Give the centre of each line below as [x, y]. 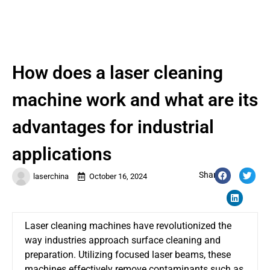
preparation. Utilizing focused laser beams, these [128, 254]
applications [62, 154]
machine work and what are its [135, 99]
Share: [211, 174]
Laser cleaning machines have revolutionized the [128, 225]
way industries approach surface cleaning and [123, 240]
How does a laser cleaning [118, 72]
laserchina [51, 176]
